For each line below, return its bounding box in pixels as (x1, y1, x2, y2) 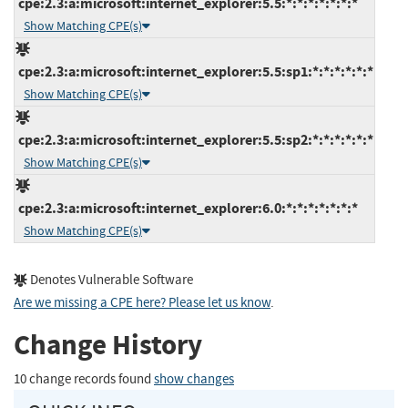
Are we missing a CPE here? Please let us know (14, 293, 270, 311)
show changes (154, 370, 234, 388)
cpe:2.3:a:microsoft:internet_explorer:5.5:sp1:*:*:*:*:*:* (15, 61, 373, 81)
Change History (14, 326, 202, 364)
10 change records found (14, 370, 154, 388)
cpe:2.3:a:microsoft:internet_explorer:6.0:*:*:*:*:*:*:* (15, 198, 358, 218)
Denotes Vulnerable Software (27, 270, 193, 289)
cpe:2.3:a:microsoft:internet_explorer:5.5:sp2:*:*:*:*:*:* (15, 129, 373, 149)
